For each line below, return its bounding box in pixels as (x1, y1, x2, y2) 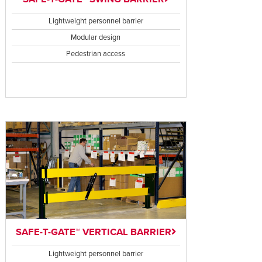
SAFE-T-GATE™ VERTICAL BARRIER (15, 226, 171, 239)
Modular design (71, 32, 121, 42)
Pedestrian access (66, 49, 126, 58)
